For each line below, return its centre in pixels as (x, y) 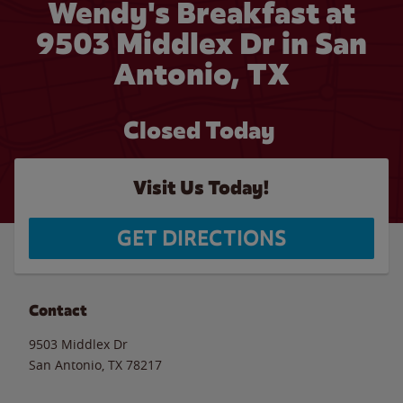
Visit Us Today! (201, 188)
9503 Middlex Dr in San (201, 44)
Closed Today (199, 130)
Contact (58, 310)
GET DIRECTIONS (201, 238)
